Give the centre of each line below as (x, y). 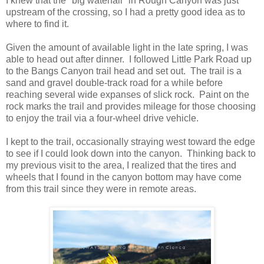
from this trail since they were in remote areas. (101, 189)
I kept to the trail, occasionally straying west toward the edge (131, 141)
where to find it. (37, 24)
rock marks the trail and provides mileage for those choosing (131, 106)
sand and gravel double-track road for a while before (114, 82)
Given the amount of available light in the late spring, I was (127, 47)
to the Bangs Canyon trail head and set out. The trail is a (124, 71)
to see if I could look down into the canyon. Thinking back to (131, 153)
